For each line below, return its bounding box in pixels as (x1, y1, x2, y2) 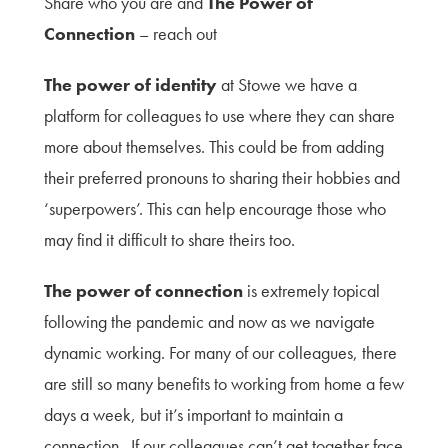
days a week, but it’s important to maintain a (44, 403, 343, 426)
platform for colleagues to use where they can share (44, 104, 395, 127)
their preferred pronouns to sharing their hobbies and (44, 166, 400, 189)
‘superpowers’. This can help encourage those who (44, 197, 386, 220)
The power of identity (44, 73, 217, 96)
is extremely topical (247, 279, 380, 302)
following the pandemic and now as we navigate (44, 310, 375, 333)
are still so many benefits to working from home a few (44, 372, 404, 395)
